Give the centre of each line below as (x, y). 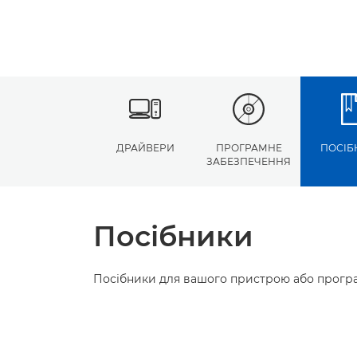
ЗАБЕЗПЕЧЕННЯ (249, 161)
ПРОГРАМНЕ (249, 148)
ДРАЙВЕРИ (145, 148)
